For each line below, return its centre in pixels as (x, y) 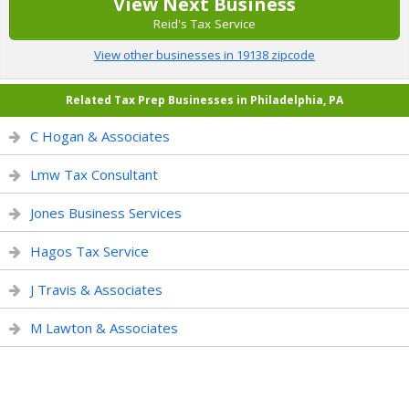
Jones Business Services (106, 213)
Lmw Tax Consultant (94, 174)
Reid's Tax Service (204, 24)
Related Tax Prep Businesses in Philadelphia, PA (204, 100)
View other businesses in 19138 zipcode (204, 55)
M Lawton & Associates (104, 328)
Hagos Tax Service (89, 251)
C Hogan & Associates (100, 136)
